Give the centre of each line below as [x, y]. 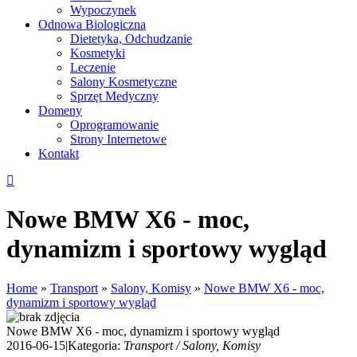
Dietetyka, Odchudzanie [131, 39]
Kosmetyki [98, 53]
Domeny [60, 110]
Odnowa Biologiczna [92, 24]
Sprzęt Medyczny [114, 96]
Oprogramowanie [114, 125]
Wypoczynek [103, 10]
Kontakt [59, 153]
